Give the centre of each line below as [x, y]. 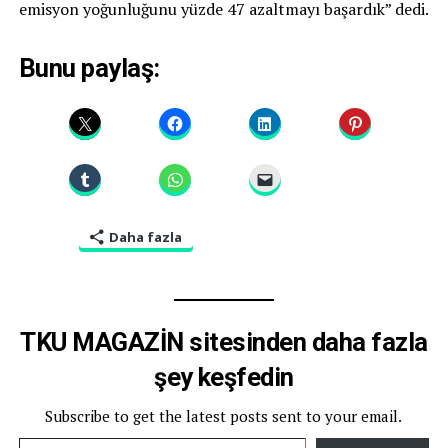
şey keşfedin [224, 377]
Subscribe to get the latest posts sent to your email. [224, 416]
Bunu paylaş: [89, 68]
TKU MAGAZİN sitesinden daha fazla [224, 342]
